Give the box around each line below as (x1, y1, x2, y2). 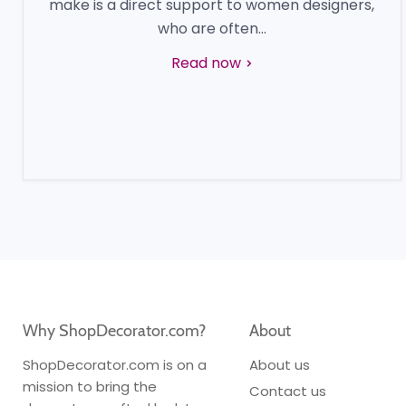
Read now (170, 53, 245, 73)
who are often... (157, 18, 266, 39)
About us (248, 355, 310, 374)
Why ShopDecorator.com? (23, 321, 206, 341)
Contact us (248, 382, 326, 401)
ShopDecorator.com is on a (23, 355, 207, 374)
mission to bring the (23, 377, 157, 396)
